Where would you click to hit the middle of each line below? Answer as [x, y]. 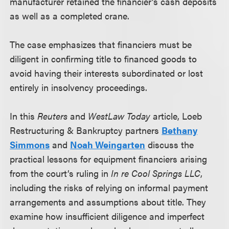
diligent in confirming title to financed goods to [104, 59]
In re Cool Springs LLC [155, 173]
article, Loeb [176, 116]
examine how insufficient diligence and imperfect [107, 216]
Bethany [180, 130]
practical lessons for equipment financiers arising [109, 159]
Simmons [30, 144]
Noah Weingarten [108, 144]
